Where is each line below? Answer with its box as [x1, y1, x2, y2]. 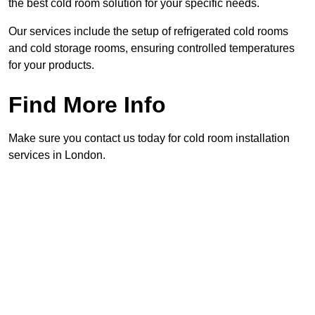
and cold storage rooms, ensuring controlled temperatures [8, 42, 295, 55]
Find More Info [8, 92, 166, 118]
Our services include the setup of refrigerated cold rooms [8, 25, 288, 38]
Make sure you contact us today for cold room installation [8, 132, 290, 145]
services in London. [8, 149, 105, 162]
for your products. [8, 59, 94, 72]
